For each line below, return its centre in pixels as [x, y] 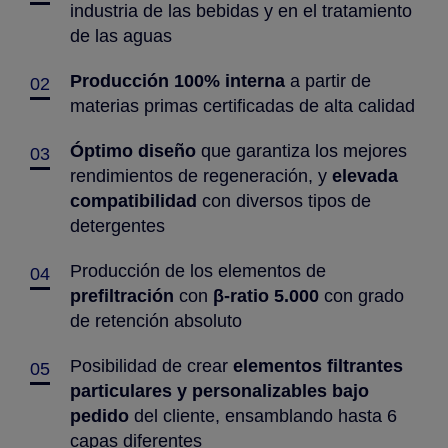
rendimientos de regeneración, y [201, 176]
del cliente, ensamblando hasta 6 [263, 416]
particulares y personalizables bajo [219, 391]
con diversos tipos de [284, 201]
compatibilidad [133, 201]
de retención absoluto [156, 321]
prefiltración [122, 296]
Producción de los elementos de [198, 271]
